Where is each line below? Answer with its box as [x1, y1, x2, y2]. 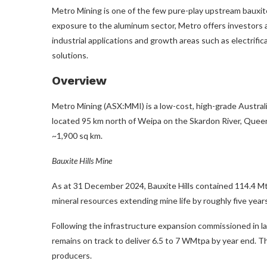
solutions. [52, 49, 88, 60]
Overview [52, 73, 107, 88]
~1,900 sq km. [52, 130, 103, 141]
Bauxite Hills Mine [52, 155, 112, 166]
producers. [52, 250, 92, 260]
